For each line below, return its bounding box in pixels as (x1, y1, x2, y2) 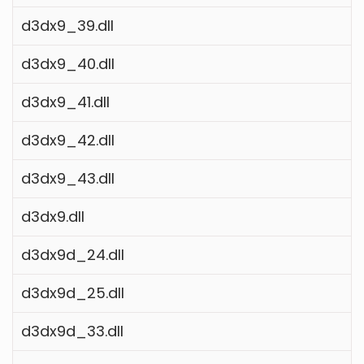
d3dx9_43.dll (21, 167, 115, 188)
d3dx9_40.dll (21, 53, 115, 74)
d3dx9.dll (21, 206, 84, 227)
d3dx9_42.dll (21, 129, 115, 150)
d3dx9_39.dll (21, 15, 114, 36)
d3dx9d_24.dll (21, 244, 124, 265)
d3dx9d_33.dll (21, 320, 123, 341)
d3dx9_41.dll (21, 91, 110, 112)
